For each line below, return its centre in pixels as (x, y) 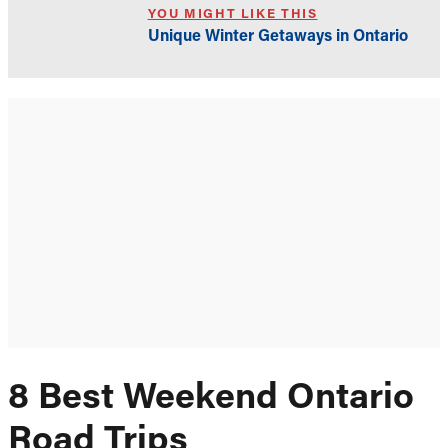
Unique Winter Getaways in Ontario (277, 37)
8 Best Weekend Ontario (211, 398)
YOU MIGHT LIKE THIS (232, 15)
